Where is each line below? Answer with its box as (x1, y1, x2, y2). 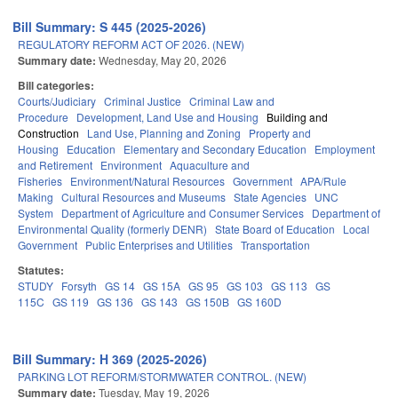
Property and (249, 125, 311, 141)
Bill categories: (18, 77, 97, 94)
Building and (267, 109, 328, 125)
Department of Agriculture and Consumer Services (61, 205, 304, 221)
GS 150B (186, 294, 229, 310)
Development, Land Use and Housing (76, 109, 259, 125)
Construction (18, 125, 79, 141)
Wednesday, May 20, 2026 (99, 52, 227, 68)
